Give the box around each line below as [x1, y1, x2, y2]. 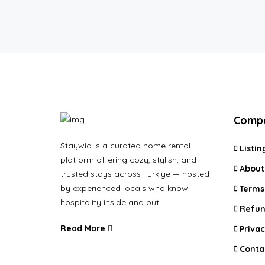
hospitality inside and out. [60, 197, 161, 208]
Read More [60, 223, 108, 234]
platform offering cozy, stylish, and [60, 154, 196, 166]
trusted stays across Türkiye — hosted [60, 169, 209, 180]
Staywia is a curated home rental [60, 140, 190, 151]
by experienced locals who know [60, 183, 188, 194]
